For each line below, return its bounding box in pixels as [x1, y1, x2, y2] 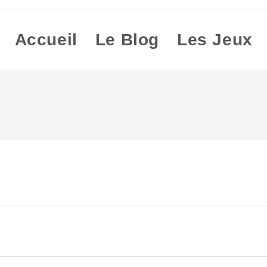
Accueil [14, 30, 77, 49]
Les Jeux [176, 30, 253, 49]
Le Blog [95, 30, 159, 49]
